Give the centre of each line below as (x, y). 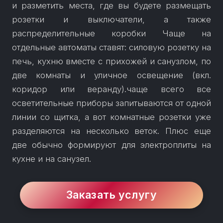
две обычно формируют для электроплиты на (111, 145)
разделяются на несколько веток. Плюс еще (111, 131)
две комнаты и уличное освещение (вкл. (111, 75)
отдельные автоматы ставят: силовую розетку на (111, 47)
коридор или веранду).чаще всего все (111, 89)
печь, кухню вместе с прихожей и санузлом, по (111, 61)
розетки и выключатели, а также (111, 19)
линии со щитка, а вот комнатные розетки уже (111, 117)
